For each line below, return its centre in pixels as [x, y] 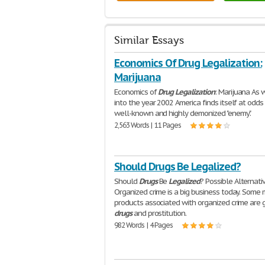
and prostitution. [159, 213]
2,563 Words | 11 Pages [148, 125]
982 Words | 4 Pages [144, 225]
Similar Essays [149, 41]
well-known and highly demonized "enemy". [183, 113]
